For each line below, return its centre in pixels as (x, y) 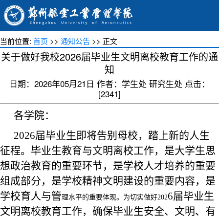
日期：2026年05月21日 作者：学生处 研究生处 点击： (109, 83)
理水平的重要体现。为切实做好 (109, 197)
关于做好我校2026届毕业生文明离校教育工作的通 (109, 56)
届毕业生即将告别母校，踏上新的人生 (122, 135)
